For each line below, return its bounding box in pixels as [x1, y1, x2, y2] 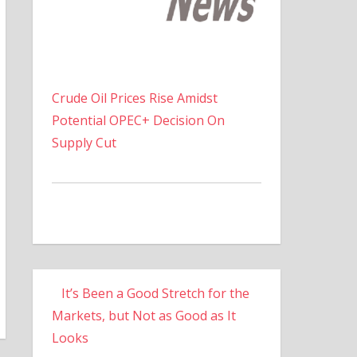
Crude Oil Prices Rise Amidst [51, 88, 218, 107]
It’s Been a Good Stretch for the [61, 284, 249, 302]
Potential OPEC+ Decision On [51, 111, 225, 129]
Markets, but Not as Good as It [51, 306, 236, 324]
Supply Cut [51, 133, 116, 151]
